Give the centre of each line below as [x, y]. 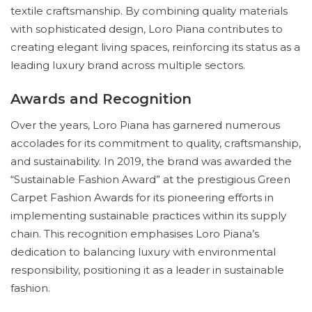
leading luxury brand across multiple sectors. [128, 65]
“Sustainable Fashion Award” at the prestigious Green [150, 179]
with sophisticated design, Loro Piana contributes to [147, 29]
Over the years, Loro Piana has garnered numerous [145, 125]
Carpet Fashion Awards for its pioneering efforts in [142, 197]
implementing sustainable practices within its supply [148, 216]
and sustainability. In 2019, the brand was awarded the [151, 161]
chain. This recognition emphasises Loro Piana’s [135, 234]
